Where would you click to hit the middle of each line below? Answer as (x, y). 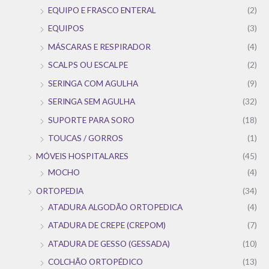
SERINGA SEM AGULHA (92, 101)
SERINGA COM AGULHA (93, 83)
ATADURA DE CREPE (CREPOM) (107, 225)
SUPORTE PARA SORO (91, 119)
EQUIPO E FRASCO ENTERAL (102, 10)
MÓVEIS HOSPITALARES (82, 156)
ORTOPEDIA (60, 190)
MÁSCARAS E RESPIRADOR (99, 46)
